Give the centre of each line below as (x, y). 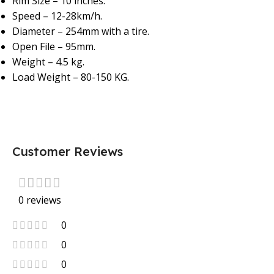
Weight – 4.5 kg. (48, 62)
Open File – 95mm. (54, 47)
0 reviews (39, 200)
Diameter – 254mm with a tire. (81, 31)
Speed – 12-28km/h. (57, 16)
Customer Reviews (68, 152)
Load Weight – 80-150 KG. (71, 77)
